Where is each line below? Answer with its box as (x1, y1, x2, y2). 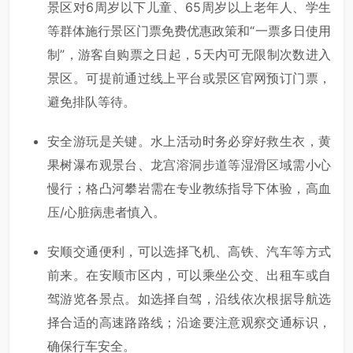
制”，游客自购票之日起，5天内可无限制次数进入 (47, 46, 331, 63)
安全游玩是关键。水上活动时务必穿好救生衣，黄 (47, 133, 331, 150)
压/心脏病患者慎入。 (47, 204, 165, 221)
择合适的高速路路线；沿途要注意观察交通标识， (47, 314, 331, 331)
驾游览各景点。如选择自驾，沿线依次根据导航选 (47, 291, 331, 307)
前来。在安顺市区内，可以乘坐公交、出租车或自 (47, 267, 331, 284)
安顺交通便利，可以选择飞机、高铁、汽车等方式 (47, 243, 331, 260)
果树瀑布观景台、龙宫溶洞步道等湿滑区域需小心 (47, 157, 331, 173)
